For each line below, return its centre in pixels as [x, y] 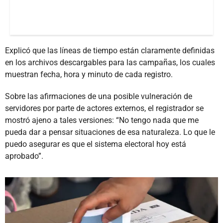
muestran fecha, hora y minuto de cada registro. [89, 74]
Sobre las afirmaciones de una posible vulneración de [99, 96]
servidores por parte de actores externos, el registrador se [104, 108]
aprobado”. [24, 156]
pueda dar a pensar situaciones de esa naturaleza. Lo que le [110, 132]
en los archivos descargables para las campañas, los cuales [110, 62]
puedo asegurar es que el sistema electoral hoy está [96, 144]
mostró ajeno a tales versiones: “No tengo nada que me [102, 120]
